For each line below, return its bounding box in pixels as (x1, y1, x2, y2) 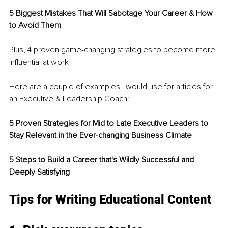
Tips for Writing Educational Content (9, 192, 211, 207)
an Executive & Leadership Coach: (9, 94, 129, 104)
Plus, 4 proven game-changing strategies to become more (9, 45, 217, 55)
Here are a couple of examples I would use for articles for (9, 81, 215, 92)
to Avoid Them (9, 20, 63, 31)
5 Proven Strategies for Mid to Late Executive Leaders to (9, 118, 210, 129)
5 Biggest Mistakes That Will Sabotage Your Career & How (9, 8, 215, 19)
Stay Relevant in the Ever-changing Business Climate (9, 130, 192, 141)
